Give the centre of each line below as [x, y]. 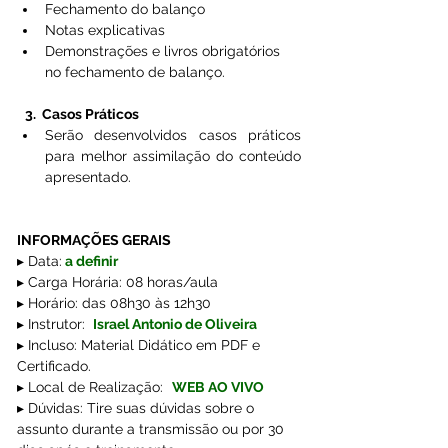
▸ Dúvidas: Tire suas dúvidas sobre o [137, 407]
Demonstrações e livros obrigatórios [164, 50]
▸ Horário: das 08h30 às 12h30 [114, 302]
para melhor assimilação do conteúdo [173, 155]
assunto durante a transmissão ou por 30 [152, 428]
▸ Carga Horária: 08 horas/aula [117, 281]
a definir [90, 260]
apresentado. [88, 176]
